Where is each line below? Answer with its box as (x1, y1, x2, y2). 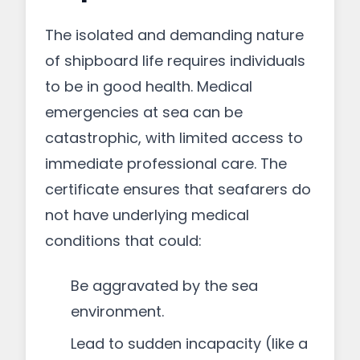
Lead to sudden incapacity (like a (71, 333, 308, 354)
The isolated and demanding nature (45, 25, 304, 45)
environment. (71, 301, 164, 321)
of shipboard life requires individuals (45, 51, 305, 71)
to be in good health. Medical (45, 76, 252, 96)
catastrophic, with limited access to (45, 128, 303, 148)
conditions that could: (45, 231, 202, 251)
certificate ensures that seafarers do (45, 179, 311, 199)
